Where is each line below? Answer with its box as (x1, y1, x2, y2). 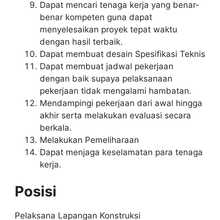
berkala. (40, 122, 72, 133)
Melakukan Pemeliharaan (40, 135, 139, 145)
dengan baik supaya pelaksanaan (40, 73, 172, 83)
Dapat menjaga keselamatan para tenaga (40, 147, 203, 157)
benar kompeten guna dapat (40, 12, 152, 22)
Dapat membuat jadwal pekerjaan (40, 61, 173, 71)
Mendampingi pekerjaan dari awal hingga (40, 98, 202, 108)
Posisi (15, 183, 56, 200)
